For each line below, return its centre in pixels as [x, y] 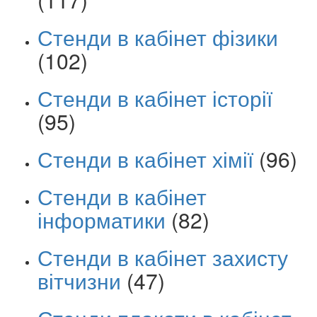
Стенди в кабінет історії [155, 98]
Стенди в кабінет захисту [163, 257]
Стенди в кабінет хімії [145, 158]
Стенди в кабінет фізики [158, 37]
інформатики [102, 219]
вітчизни [79, 280]
